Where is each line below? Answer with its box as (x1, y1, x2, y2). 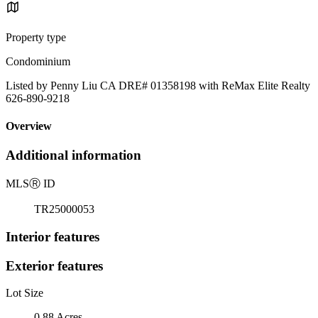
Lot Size (6, 287, 43, 300)
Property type (6, 31, 66, 43)
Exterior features (6, 258, 103, 273)
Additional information (6, 148, 141, 163)
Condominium (6, 55, 70, 67)
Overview (6, 120, 52, 133)
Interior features (6, 229, 99, 244)
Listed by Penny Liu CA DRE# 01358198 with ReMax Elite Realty (6, 79, 310, 92)
